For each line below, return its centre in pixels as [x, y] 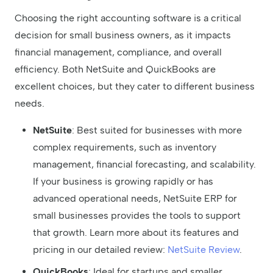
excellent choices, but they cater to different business [135, 87]
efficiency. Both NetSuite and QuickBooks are [115, 69]
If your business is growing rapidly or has [123, 182]
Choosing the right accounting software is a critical [128, 18]
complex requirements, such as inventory [125, 147]
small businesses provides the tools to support [137, 216]
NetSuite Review [204, 250]
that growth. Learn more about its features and [136, 233]
